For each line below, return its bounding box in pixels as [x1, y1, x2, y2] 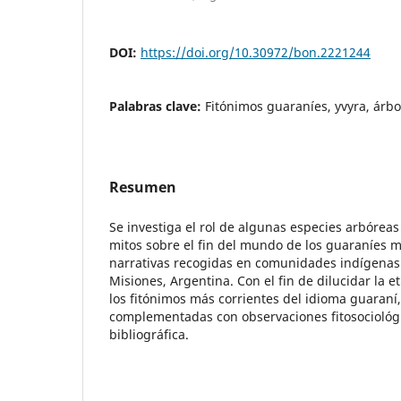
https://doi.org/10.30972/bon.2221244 [141, 43, 371, 61]
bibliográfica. [109, 325, 189, 343]
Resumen [109, 176, 176, 197]
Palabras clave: [109, 97, 205, 115]
